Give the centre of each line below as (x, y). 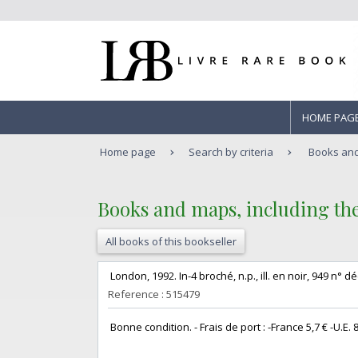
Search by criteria (231, 152)
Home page (128, 152)
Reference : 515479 (154, 294)
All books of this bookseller (171, 242)
